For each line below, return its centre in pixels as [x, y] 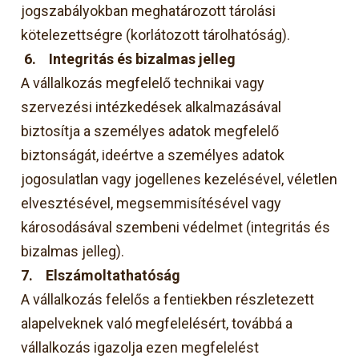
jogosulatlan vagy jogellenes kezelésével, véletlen [179, 179]
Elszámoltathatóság [113, 275]
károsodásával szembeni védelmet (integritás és [176, 227]
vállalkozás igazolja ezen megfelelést [140, 347]
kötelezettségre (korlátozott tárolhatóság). [156, 34]
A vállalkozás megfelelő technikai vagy [143, 83]
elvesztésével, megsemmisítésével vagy [151, 203]
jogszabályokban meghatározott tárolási [149, 10]
